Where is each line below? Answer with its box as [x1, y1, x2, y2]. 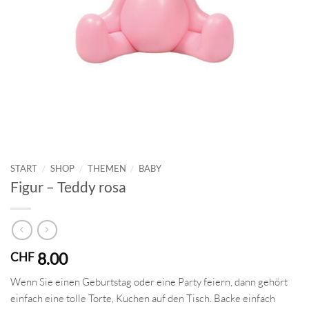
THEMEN [87, 162, 126, 174]
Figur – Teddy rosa [10, 178, 126, 197]
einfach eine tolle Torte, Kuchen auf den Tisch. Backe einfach [10, 292, 275, 306]
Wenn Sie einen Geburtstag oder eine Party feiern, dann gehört [10, 275, 288, 289]
